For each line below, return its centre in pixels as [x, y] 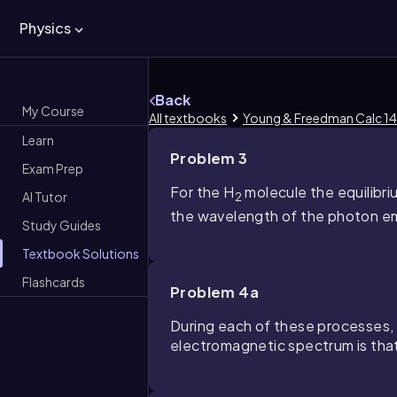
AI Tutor [45, 196]
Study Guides [62, 225]
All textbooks [188, 118]
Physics [45, 28]
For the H [202, 192]
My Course [53, 110]
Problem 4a [214, 292]
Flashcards [54, 281]
